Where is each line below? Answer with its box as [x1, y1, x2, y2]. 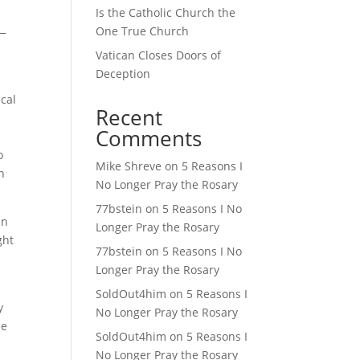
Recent [96, 103, 163, 132]
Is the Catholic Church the [96, 5, 236, 20]
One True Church [96, 23, 190, 39]
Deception [96, 66, 151, 81]
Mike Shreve [96, 158, 162, 174]
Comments [96, 124, 202, 153]
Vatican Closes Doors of [96, 47, 222, 63]
